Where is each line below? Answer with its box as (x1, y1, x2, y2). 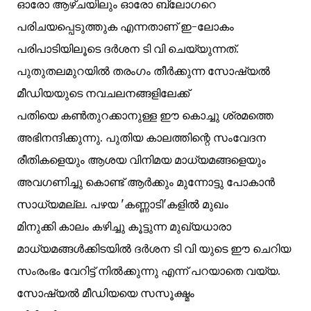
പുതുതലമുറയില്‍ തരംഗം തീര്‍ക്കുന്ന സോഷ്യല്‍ (17, 64, 270, 78)
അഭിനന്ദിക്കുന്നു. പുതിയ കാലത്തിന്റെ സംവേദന (17, 131, 266, 144)
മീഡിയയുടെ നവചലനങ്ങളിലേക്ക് (17, 86, 190, 100)
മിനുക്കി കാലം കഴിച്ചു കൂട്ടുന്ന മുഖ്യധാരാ (17, 219, 231, 233)
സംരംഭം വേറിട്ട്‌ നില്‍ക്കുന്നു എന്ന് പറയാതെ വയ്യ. (17, 264, 280, 278)
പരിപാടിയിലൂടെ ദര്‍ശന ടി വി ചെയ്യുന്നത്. (17, 42, 239, 56)
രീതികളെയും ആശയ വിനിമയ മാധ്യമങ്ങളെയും (17, 153, 266, 167)
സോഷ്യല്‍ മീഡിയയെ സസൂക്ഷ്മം (17, 286, 194, 300)
